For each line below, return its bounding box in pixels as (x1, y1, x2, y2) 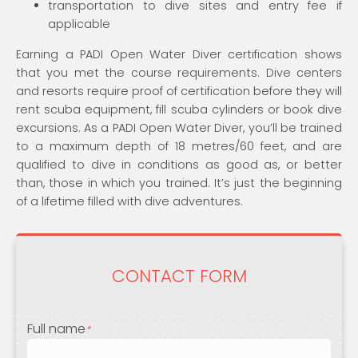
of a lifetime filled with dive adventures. (16, 193, 243, 209)
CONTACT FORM (111, 263, 247, 288)
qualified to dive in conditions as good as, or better (16, 156, 342, 173)
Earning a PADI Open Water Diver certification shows (16, 46, 342, 62)
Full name (27, 320, 86, 339)
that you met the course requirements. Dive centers (16, 64, 342, 81)
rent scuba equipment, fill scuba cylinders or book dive (16, 101, 342, 117)
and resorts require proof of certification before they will (16, 82, 342, 99)
